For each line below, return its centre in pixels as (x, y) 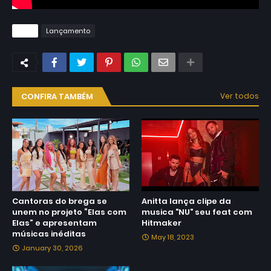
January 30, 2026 (52, 248)
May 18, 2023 (173, 237)
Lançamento (68, 31)
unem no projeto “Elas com (69, 212)
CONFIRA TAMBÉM (57, 97)
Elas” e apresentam (54, 223)
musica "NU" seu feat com (197, 212)
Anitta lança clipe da (186, 201)
